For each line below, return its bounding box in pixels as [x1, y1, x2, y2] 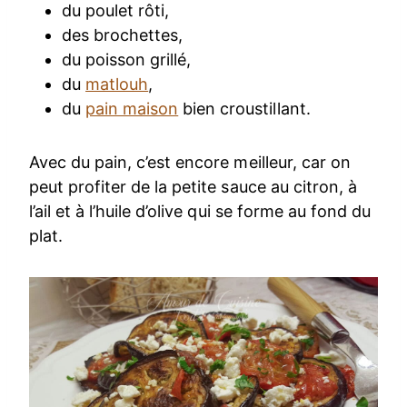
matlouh [85, 74, 149, 94]
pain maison [85, 99, 179, 119]
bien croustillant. [178, 99, 311, 119]
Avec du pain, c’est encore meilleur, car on [29, 153, 351, 173]
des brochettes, [62, 25, 184, 45]
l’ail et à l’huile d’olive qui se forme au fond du [29, 202, 371, 222]
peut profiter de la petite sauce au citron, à [29, 177, 357, 197]
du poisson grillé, [62, 50, 192, 70]
